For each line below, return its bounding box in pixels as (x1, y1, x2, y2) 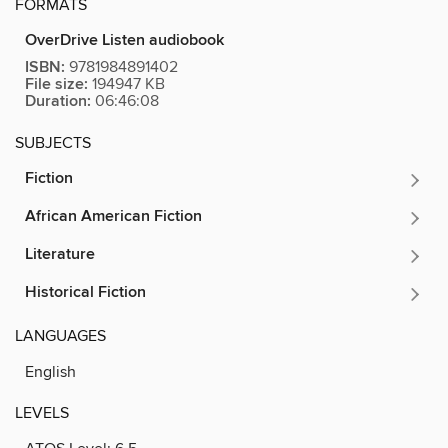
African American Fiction (25, 205, 202, 227)
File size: (25, 73, 88, 95)
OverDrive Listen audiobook (25, 29, 224, 51)
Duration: (25, 90, 91, 112)
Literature (25, 243, 95, 265)
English (25, 361, 76, 382)
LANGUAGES (15, 325, 106, 346)
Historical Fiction (25, 281, 146, 303)
